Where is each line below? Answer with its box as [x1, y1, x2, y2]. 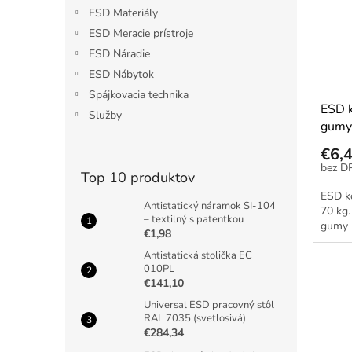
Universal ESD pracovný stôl [144, 298, 274, 312]
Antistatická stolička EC [144, 248, 252, 262]
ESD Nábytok [89, 67, 154, 82]
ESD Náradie [89, 46, 150, 61]
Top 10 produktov [81, 168, 195, 187]
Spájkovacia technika [89, 87, 189, 102]
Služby [89, 108, 122, 123]
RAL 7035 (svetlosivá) [144, 311, 246, 325]
